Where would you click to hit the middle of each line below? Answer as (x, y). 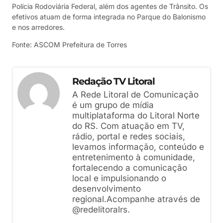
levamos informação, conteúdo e (138, 147)
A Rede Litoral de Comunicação (135, 95)
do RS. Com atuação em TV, (128, 126)
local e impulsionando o (119, 178)
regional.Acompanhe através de (136, 199)
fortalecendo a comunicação (130, 168)
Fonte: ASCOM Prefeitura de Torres (69, 44)
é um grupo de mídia (113, 105)
